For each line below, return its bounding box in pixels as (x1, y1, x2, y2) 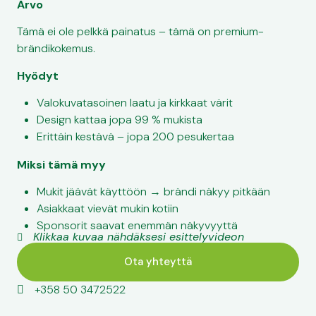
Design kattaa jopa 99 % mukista (37, 112, 202, 128)
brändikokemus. (17, 41, 95, 56)
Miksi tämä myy (17, 157, 106, 173)
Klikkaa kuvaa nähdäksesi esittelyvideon (32, 229, 244, 245)
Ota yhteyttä (124, 255, 192, 269)
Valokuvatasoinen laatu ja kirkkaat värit (37, 95, 233, 111)
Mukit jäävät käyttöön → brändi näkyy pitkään (37, 184, 270, 200)
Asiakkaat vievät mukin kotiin (37, 201, 178, 217)
